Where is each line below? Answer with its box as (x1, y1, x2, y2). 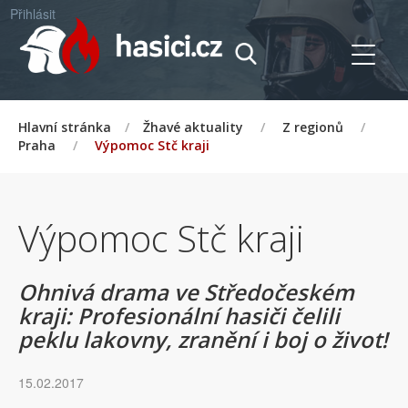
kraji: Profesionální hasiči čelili (18, 301, 340, 331)
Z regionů (282, 118, 343, 136)
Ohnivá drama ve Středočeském (18, 277, 354, 307)
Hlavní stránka (18, 118, 111, 136)
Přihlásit (10, 5, 56, 23)
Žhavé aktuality (143, 118, 243, 136)
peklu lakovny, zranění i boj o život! (18, 324, 388, 354)
